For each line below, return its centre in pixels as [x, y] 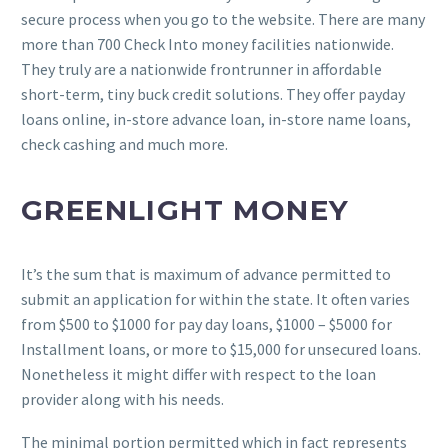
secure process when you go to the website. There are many [223, 18]
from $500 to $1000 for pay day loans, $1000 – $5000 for [206, 324]
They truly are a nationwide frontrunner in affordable [201, 68]
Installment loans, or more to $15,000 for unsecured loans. [221, 349]
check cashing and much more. [124, 143]
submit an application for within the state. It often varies [215, 299]
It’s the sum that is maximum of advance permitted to [206, 274]
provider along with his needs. [122, 399]
